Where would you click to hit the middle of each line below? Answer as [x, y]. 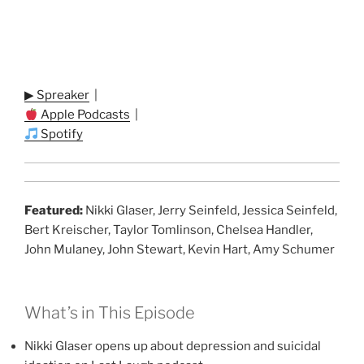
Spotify [61, 134]
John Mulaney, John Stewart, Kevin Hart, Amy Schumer [180, 249]
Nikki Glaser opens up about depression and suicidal [173, 347]
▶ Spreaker [57, 95]
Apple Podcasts [84, 115]
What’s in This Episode [110, 313]
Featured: [54, 210]
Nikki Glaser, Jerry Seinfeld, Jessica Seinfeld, [210, 210]
